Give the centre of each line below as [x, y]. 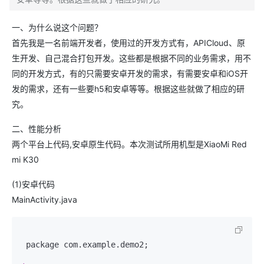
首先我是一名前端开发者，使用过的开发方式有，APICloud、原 [128, 43]
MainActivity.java [44, 199]
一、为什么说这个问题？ [57, 27]
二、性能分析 [37, 129]
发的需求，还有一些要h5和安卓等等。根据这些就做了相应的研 [128, 89]
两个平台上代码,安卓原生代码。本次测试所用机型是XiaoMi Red [129, 144]
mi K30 [25, 159]
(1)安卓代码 [33, 184]
